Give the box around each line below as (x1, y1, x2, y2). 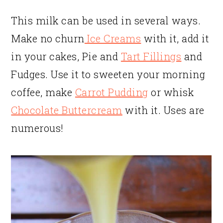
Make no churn (11, 32, 85, 45)
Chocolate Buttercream (11, 104, 122, 117)
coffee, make (11, 86, 75, 99)
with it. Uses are (122, 104, 205, 117)
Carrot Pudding (75, 86, 148, 99)
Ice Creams (84, 32, 141, 45)
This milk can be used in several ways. (11, 14, 201, 27)
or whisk (148, 86, 194, 99)
